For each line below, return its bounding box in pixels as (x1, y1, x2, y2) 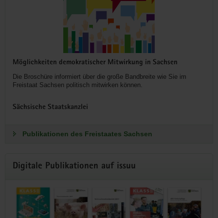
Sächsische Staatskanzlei (13, 104, 88, 111)
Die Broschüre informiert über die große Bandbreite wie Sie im (13, 73, 186, 80)
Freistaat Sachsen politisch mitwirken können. (13, 81, 143, 89)
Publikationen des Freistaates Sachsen (22, 130, 152, 138)
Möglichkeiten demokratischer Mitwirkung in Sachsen (13, 58, 178, 66)
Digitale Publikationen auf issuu (13, 162, 136, 172)
